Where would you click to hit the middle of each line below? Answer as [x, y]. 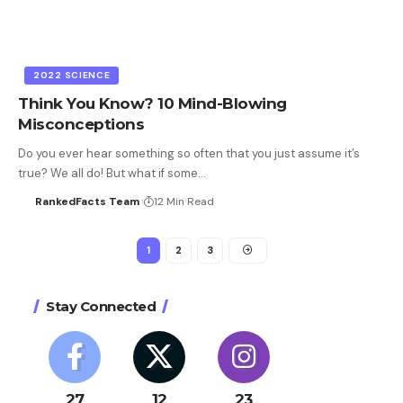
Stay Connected [101, 306]
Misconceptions [81, 124]
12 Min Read [184, 201]
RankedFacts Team [87, 201]
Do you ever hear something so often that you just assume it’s [189, 153]
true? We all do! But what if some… [112, 173]
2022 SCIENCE [72, 75]
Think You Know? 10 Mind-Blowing [152, 103]
